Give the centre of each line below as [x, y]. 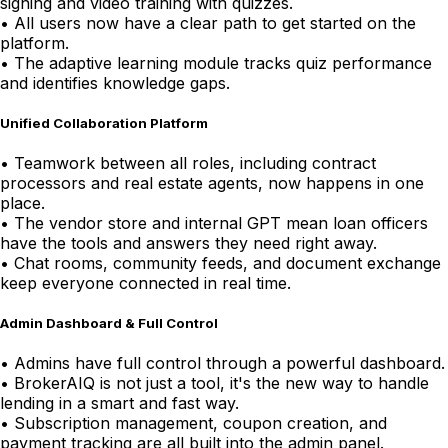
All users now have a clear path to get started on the [215, 22]
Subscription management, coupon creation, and [200, 423]
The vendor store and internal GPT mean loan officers [221, 223]
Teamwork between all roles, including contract [195, 163]
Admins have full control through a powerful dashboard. [229, 363]
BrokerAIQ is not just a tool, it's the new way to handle [221, 383]
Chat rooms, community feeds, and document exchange [227, 263]
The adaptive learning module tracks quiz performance [223, 62]
